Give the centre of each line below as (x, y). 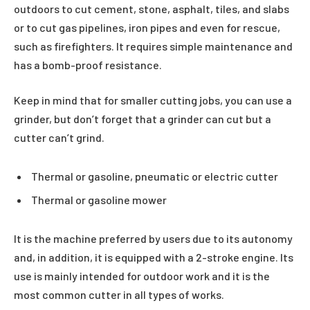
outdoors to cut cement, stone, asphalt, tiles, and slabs (152, 8)
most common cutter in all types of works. (120, 294)
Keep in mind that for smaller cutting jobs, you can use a (153, 100)
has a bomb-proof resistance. (88, 64)
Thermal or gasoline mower (99, 199)
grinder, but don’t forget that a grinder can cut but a (143, 119)
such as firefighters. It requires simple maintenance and (153, 46)
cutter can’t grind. (59, 138)
